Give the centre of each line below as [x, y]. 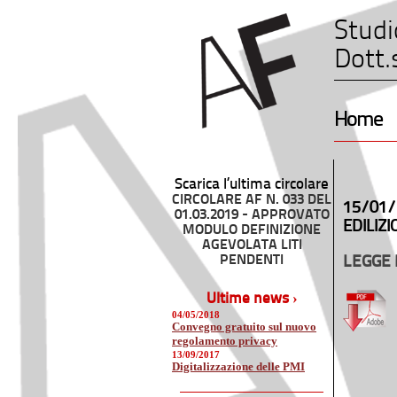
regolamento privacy [225, 339]
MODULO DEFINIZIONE [252, 230]
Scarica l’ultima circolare [252, 185]
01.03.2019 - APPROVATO [252, 215]
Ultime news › [252, 299]
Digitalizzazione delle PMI [238, 366]
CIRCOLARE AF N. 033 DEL [252, 200]
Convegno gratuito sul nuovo [244, 327]
